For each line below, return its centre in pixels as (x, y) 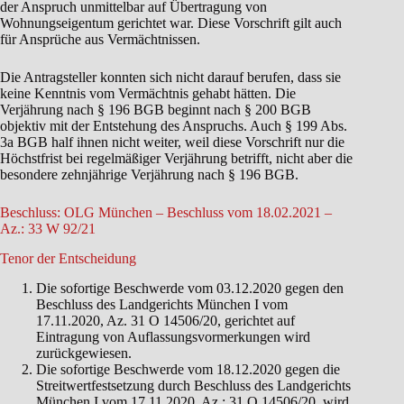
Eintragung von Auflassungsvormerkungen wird (173, 336)
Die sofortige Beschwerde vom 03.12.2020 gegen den (190, 288)
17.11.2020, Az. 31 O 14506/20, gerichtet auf (165, 320)
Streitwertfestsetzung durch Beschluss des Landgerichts (193, 385)
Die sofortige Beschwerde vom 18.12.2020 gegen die (188, 369)
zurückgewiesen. (84, 353)
